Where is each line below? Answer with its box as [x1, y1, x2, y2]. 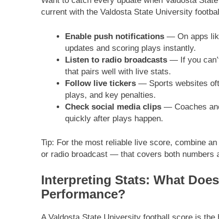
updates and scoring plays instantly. [65, 43, 196, 53]
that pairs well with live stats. [65, 66, 171, 76]
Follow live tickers [65, 78, 136, 88]
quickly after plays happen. [65, 113, 163, 123]
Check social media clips [65, 102, 161, 111]
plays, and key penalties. [65, 90, 156, 100]
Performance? [41, 187, 126, 201]
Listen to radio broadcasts [65, 55, 167, 65]
